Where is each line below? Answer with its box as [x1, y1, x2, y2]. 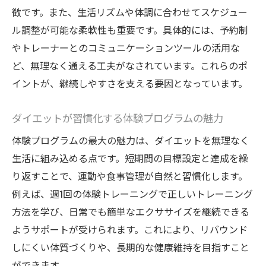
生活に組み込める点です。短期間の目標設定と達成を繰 [12, 151, 248, 166]
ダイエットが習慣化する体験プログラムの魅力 [12, 110, 223, 126]
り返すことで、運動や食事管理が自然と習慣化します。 [12, 169, 248, 183]
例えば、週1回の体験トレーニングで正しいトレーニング [12, 186, 253, 201]
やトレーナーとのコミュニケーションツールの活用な [12, 40, 240, 55]
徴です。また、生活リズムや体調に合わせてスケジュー [12, 5, 248, 20]
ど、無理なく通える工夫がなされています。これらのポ [12, 58, 248, 73]
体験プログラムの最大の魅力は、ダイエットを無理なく [12, 133, 249, 148]
